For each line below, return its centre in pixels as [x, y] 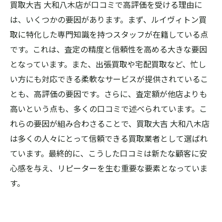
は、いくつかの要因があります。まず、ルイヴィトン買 [108, 19]
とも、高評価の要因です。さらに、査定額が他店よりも [109, 94]
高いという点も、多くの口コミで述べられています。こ [109, 109]
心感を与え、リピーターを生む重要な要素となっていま [109, 168]
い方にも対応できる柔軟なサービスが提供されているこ [109, 79]
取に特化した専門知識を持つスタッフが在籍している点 [109, 34]
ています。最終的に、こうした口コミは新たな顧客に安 [109, 153]
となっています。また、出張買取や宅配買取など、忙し [108, 64]
